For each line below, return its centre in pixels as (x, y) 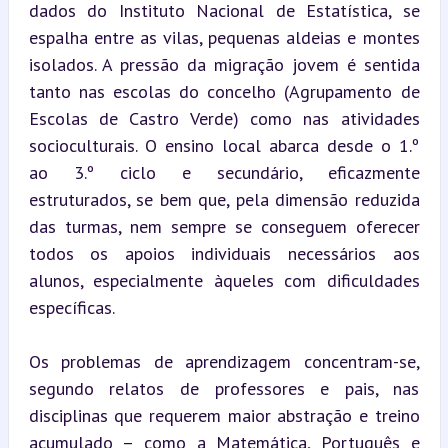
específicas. (71, 307)
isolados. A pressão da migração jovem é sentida (224, 64)
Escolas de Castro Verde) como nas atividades (224, 118)
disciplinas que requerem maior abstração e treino (224, 415)
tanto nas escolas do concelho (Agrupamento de (224, 91)
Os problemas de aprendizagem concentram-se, (224, 361)
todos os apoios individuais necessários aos (224, 253)
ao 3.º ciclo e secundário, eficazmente (224, 172)
